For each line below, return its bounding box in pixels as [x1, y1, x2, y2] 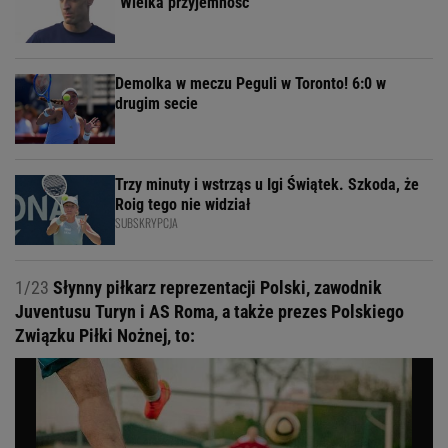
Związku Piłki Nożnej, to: [15, 324, 195, 346]
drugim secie [115, 93, 198, 113]
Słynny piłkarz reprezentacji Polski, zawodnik [49, 276, 382, 298]
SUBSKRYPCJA [115, 213, 178, 231]
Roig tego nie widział [115, 194, 251, 214]
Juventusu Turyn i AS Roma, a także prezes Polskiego [15, 300, 404, 322]
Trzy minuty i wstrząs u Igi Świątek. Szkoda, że [115, 174, 419, 194]
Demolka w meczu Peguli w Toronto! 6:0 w [115, 73, 386, 93]
